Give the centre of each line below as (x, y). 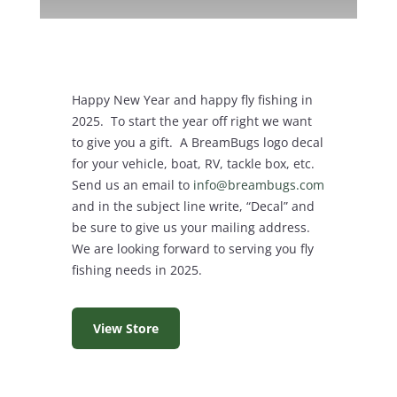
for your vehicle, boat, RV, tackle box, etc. (195, 164)
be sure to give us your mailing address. (192, 228)
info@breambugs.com (258, 185)
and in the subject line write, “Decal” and (193, 206)
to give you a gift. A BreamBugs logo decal (197, 143)
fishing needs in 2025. (136, 270)
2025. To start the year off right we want (191, 121)
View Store (125, 329)
